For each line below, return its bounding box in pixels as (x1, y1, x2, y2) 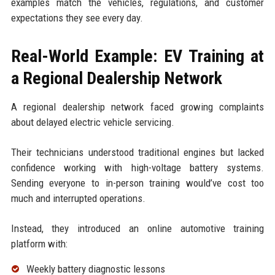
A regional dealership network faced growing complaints (10, 100, 265, 113)
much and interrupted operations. (10, 192, 145, 204)
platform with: (10, 237, 68, 250)
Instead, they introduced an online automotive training (10, 222, 265, 234)
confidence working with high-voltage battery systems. (10, 161, 265, 174)
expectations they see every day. (10, 11, 143, 24)
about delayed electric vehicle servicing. (10, 115, 174, 128)
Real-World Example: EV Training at (10, 45, 265, 66)
